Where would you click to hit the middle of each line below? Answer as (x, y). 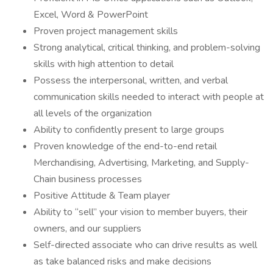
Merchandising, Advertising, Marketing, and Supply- (141, 163)
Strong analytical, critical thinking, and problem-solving (147, 48)
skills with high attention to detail (104, 64)
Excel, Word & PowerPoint (91, 15)
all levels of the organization (93, 113)
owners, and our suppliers (87, 229)
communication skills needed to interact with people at (149, 97)
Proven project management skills (106, 31)
